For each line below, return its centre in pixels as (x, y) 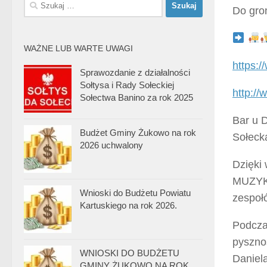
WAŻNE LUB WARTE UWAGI (78, 48)
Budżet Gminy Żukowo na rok (138, 132)
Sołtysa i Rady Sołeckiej (127, 85)
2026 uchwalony (111, 145)
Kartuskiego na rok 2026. (128, 205)
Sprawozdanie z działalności (135, 72)
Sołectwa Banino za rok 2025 (136, 97)
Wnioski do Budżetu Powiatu (135, 193)
